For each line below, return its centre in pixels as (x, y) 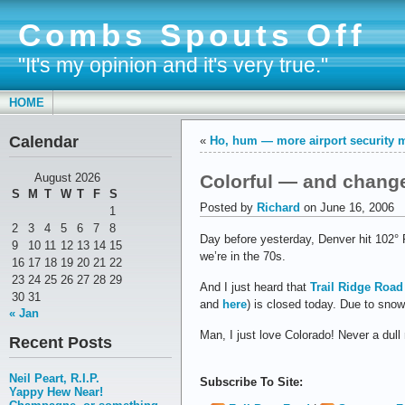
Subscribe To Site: (251, 382)
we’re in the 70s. (243, 257)
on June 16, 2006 (347, 208)
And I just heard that (255, 287)
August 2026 (67, 178)
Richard (278, 208)
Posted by (228, 208)
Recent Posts (61, 343)
